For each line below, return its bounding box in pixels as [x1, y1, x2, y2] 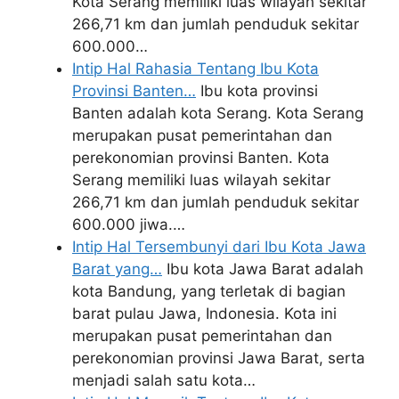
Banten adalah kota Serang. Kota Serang [72, 104, 363, 122]
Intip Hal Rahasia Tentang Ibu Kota [72, 60, 319, 77]
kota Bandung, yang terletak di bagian [72, 282, 346, 300]
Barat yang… [72, 260, 162, 278]
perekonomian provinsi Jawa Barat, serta [72, 349, 365, 367]
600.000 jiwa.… [72, 216, 185, 233]
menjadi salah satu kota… [72, 371, 256, 389]
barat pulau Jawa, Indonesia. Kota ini [72, 305, 337, 322]
